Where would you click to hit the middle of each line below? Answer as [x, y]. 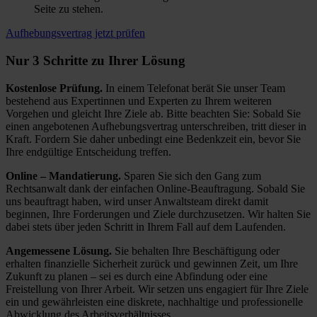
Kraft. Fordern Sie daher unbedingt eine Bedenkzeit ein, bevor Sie [153, 139]
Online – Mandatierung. [63, 175]
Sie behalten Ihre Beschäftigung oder [196, 250]
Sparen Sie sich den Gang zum [191, 175]
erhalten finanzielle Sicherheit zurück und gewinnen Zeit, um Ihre [152, 263]
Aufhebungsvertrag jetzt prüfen [75, 33]
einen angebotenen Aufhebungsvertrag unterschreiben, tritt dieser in [156, 126]
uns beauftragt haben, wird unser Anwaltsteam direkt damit [137, 201]
